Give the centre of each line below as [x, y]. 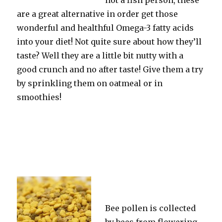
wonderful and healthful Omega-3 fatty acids [106, 28]
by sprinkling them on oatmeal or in [90, 83]
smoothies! [39, 97]
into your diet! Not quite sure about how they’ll [110, 42]
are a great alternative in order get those [98, 14]
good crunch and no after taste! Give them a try [110, 69]
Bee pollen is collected [151, 208]
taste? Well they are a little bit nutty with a [100, 55]
